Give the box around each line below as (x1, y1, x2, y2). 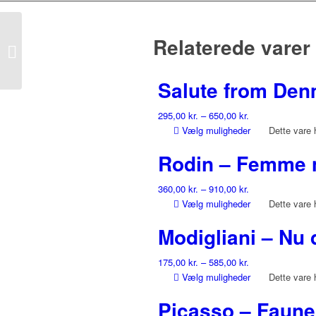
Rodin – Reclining (25, 36, 96, 50)
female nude (25, 51, 75, 65)
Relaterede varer (153, 32, 310, 62)
